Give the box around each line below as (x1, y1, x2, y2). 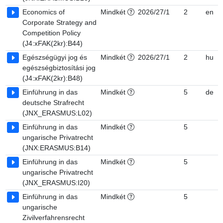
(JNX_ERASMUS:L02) (22, 109, 92, 117)
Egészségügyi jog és (22, 53, 87, 61)
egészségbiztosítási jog (22, 64, 96, 72)
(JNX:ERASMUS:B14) (22, 144, 91, 152)
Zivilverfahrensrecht (22, 214, 85, 222)
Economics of (22, 8, 65, 16)
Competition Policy (22, 29, 81, 37)
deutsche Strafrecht (22, 99, 84, 107)
